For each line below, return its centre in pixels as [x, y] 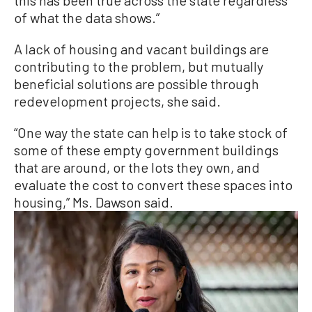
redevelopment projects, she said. [117, 101]
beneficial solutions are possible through [136, 84]
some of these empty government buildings [146, 150]
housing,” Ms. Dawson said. [94, 202]
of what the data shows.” [87, 18]
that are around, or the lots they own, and [137, 167]
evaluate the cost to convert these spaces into [153, 185]
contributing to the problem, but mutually [139, 67]
